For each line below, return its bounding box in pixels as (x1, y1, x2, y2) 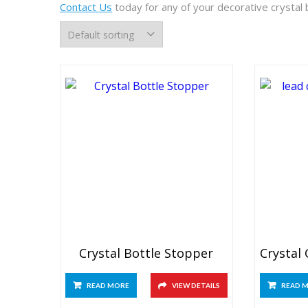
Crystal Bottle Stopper (79, 245, 214, 261)
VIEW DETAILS (171, 281, 220, 289)
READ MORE (87, 281, 129, 289)
